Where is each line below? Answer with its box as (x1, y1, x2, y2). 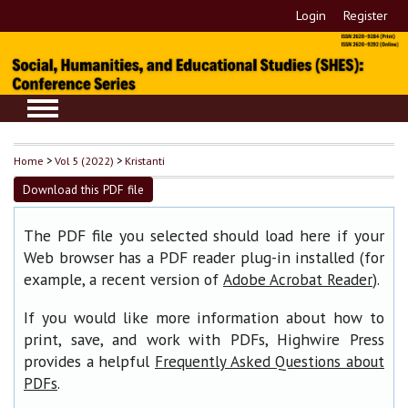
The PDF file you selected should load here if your (24, 225, 384, 247)
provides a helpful (24, 350, 155, 372)
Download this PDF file (23, 181, 144, 199)
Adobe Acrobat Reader (223, 270, 372, 291)
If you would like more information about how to (24, 306, 384, 328)
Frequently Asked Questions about (155, 351, 384, 372)
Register (343, 7, 389, 24)
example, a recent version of (24, 269, 223, 291)
